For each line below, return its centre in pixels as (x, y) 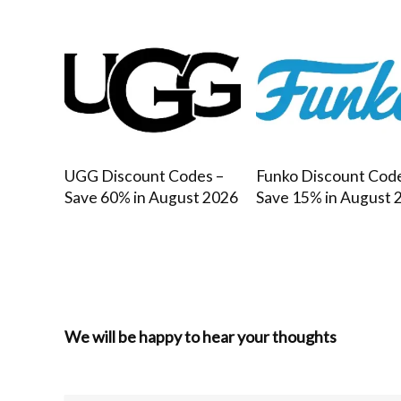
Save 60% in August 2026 (152, 197)
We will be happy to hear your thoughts (200, 336)
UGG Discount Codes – (145, 175)
